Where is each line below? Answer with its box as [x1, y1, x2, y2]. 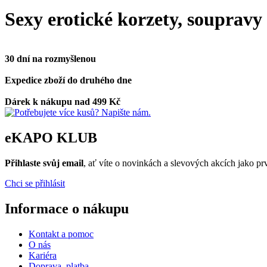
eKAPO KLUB [5, 129, 97, 145]
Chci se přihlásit [5, 178, 65, 188]
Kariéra [29, 250, 57, 260]
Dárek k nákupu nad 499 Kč [5, 96, 120, 107]
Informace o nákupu [5, 200, 129, 216]
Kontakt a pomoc [29, 228, 94, 239]
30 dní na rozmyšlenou [5, 53, 96, 64]
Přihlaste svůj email [5, 157, 83, 168]
